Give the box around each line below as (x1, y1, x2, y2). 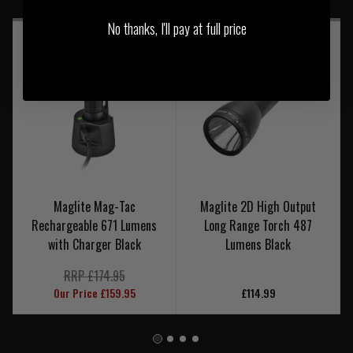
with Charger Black (47, 235, 141, 255)
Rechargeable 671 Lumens (32, 216, 157, 236)
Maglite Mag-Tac (53, 197, 136, 217)
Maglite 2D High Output (200, 197, 316, 217)
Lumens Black (225, 235, 291, 255)
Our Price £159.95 (53, 284, 136, 302)
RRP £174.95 (63, 266, 125, 286)
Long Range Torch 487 (204, 216, 312, 236)
